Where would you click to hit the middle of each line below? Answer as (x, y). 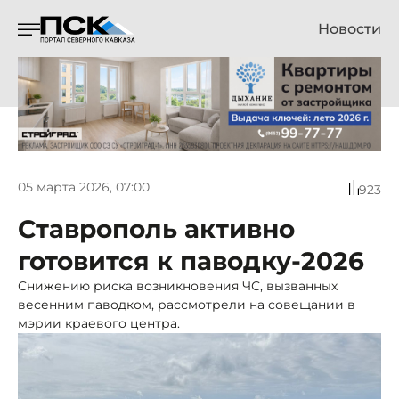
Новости (350, 29)
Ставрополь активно (156, 228)
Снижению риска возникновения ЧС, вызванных (178, 285)
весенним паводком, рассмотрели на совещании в (187, 304)
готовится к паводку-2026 (191, 261)
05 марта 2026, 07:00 (84, 187)
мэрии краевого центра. (99, 323)
